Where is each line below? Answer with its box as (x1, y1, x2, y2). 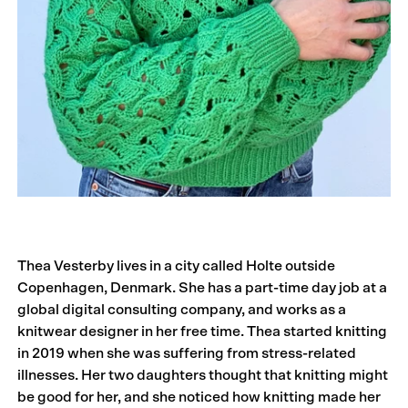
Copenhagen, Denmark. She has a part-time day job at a (17, 280, 388, 295)
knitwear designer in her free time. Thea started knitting (17, 323, 388, 339)
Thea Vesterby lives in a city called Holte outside (17, 258, 336, 273)
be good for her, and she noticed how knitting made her (17, 389, 382, 404)
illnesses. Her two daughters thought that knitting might (17, 367, 389, 382)
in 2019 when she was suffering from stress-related (17, 345, 357, 361)
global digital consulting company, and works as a (17, 301, 347, 317)
